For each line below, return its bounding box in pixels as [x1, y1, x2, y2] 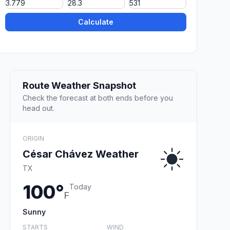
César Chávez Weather [23, 147, 139, 160]
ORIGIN [23, 134, 44, 142]
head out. [23, 103, 54, 112]
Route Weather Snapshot [23, 80, 136, 91]
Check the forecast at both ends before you [23, 93, 173, 102]
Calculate [78, 17, 114, 27]
